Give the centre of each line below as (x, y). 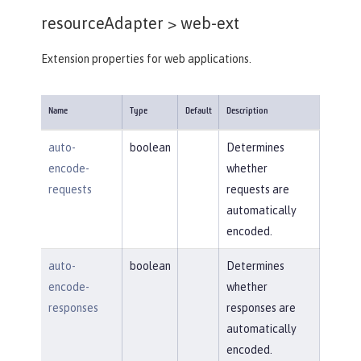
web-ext (208, 23)
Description (247, 111)
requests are (257, 189)
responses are (261, 307)
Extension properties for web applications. (146, 58)
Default (198, 111)
